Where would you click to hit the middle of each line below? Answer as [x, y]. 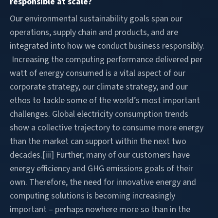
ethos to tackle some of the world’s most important [105, 100]
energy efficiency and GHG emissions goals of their [101, 168]
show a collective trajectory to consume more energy [107, 127]
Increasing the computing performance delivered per [106, 59]
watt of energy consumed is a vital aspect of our [98, 73]
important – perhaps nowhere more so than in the [100, 209]
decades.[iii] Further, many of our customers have [100, 155]
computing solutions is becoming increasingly [92, 196]
